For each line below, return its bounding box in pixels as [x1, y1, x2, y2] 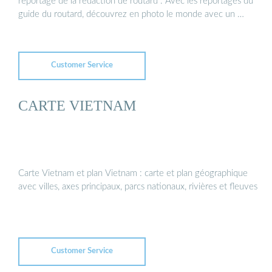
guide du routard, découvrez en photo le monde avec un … [18, 9, 244, 19]
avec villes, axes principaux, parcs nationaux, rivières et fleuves [18, 182, 257, 191]
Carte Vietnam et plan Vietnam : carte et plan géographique [18, 168, 248, 178]
